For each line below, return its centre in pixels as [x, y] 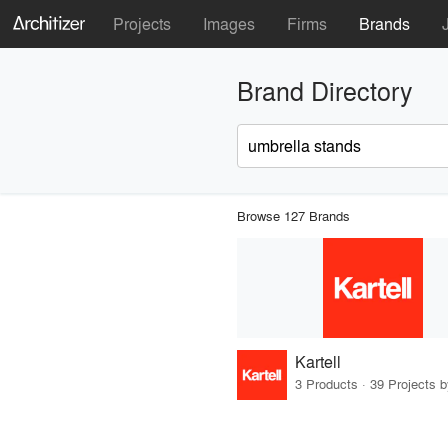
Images [229, 23]
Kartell [317, 362]
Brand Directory [324, 90]
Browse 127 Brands [293, 215]
